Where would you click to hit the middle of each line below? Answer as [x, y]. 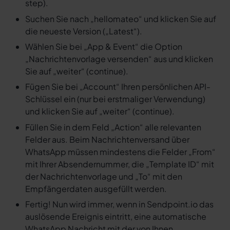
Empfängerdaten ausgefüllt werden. [96, 188]
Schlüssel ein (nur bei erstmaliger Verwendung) [115, 99]
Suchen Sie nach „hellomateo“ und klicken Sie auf [120, 18]
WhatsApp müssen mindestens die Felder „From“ [120, 151]
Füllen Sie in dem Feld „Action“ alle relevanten [113, 127]
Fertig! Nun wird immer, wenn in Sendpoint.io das [119, 204]
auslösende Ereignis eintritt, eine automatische [116, 217]
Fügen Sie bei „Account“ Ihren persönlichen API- [118, 87]
